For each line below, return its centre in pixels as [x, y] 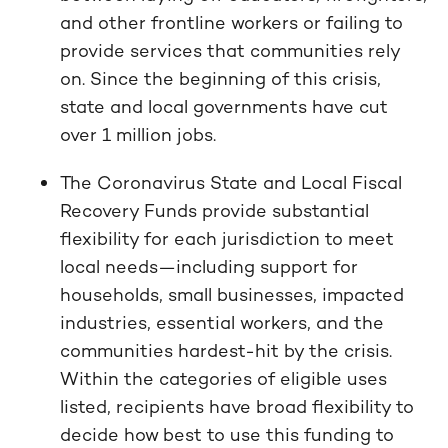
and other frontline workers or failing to [231, 22]
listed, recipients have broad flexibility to [237, 406]
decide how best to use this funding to [227, 434]
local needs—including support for [209, 266]
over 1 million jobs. [138, 134]
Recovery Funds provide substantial [214, 210]
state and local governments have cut [224, 106]
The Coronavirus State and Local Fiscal [231, 182]
